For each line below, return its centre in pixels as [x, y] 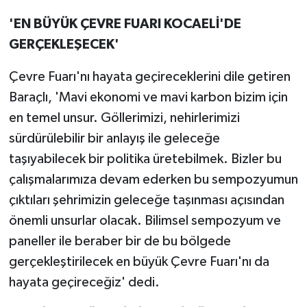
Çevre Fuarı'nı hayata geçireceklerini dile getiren [149, 77]
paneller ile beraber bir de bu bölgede [120, 242]
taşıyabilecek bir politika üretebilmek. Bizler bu [145, 159]
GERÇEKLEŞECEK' [64, 45]
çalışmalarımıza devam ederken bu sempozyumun [153, 180]
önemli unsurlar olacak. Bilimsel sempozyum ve [145, 221]
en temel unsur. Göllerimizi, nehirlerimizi [124, 118]
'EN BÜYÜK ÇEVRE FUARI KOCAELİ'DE [125, 24]
